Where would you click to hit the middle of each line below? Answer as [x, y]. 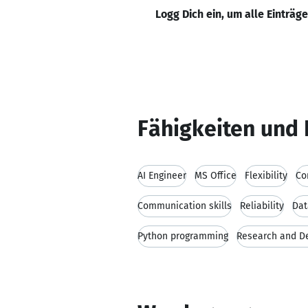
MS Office [216, 176]
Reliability [262, 206]
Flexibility [266, 176]
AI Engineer [162, 176]
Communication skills [185, 206]
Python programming [183, 236]
